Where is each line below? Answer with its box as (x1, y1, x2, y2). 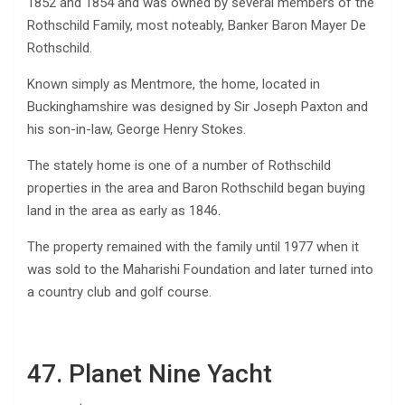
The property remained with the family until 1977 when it (27, 238, 359, 255)
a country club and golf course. (27, 283, 212, 300)
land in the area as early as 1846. (27, 202, 221, 219)
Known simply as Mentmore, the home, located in (27, 75, 320, 92)
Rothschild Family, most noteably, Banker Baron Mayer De (27, 16, 366, 33)
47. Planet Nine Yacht (27, 358, 272, 389)
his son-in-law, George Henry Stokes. (27, 120, 246, 137)
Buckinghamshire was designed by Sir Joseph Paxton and (27, 98, 368, 115)
